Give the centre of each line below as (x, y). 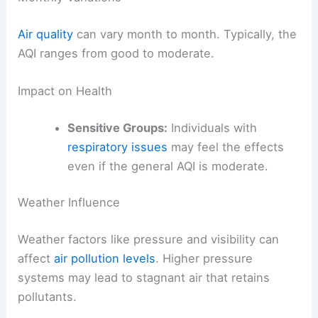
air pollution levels (105, 259)
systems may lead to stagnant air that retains (144, 278)
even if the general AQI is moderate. (168, 166)
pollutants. (48, 297)
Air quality (46, 34)
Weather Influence (69, 203)
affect (36, 259)
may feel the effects (225, 147)
